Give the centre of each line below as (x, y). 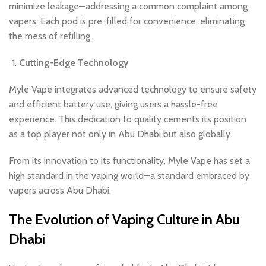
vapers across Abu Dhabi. (60, 191)
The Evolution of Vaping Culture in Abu (124, 220)
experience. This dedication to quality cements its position (128, 119)
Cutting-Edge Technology (74, 63)
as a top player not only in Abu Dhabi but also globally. (122, 134)
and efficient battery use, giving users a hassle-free (113, 104)
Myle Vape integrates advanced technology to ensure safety (133, 90)
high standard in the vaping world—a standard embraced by (129, 176)
